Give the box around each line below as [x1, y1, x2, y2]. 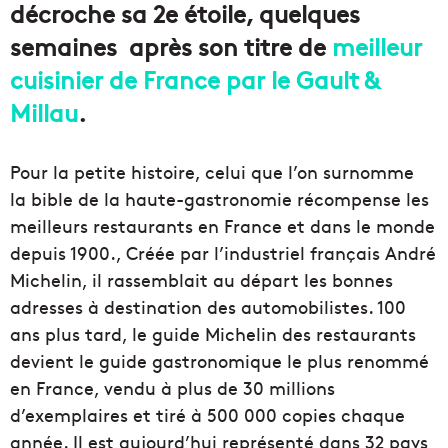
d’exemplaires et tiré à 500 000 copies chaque [10, 402, 405, 428]
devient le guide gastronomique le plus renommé [10, 348, 429, 374]
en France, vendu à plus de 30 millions [10, 375, 335, 401]
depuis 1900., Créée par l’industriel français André [10, 240, 436, 266]
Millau [10, 95, 78, 129]
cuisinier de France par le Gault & [10, 62, 379, 96]
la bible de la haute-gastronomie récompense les [10, 186, 429, 212]
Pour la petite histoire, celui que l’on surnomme [10, 159, 414, 185]
